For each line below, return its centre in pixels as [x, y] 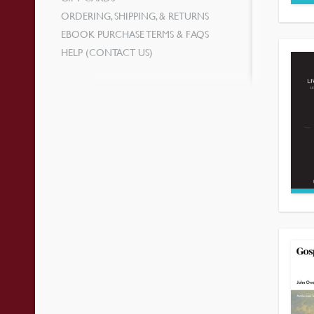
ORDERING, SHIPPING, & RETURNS [135, 15]
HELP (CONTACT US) [107, 52]
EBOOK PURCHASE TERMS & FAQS [135, 34]
